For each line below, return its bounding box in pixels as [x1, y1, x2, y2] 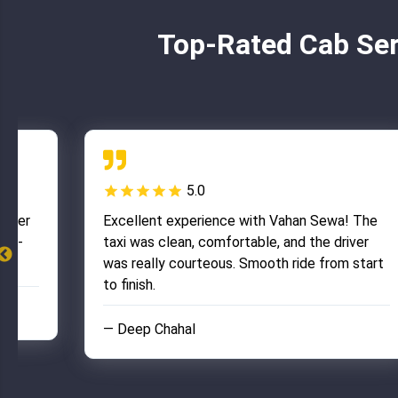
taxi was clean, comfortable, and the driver [102, 234, 369, 251]
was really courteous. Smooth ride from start [102, 255, 384, 272]
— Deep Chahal [102, 321, 195, 338]
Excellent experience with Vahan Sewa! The [102, 212, 378, 229]
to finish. [102, 276, 155, 293]
